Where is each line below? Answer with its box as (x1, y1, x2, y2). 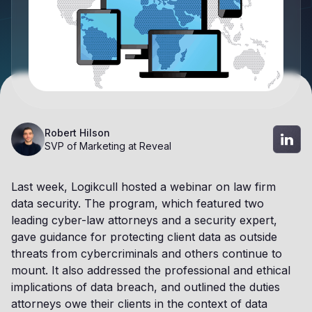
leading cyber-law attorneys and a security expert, (11, 213, 277, 227)
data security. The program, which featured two (11, 196, 264, 210)
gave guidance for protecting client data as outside (11, 230, 277, 244)
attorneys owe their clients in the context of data (11, 297, 267, 311)
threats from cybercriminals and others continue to (11, 247, 282, 260)
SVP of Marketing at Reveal (45, 140, 171, 152)
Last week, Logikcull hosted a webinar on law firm (11, 180, 276, 194)
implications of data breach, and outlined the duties (11, 280, 280, 294)
